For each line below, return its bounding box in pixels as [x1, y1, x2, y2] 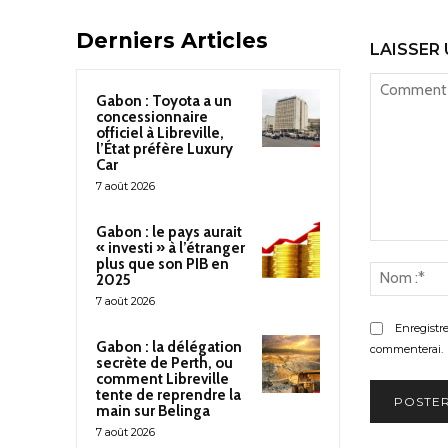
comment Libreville [96, 369, 229, 388]
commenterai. [369, 342, 443, 357]
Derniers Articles [76, 27, 268, 53]
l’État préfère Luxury [96, 139, 233, 158]
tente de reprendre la [96, 385, 241, 404]
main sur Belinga [96, 401, 210, 420]
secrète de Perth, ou [96, 353, 233, 372]
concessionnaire [96, 107, 208, 126]
